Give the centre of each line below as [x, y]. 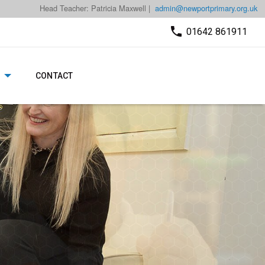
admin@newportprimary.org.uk [206, 8]
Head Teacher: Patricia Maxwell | [95, 8]
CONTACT [54, 75]
